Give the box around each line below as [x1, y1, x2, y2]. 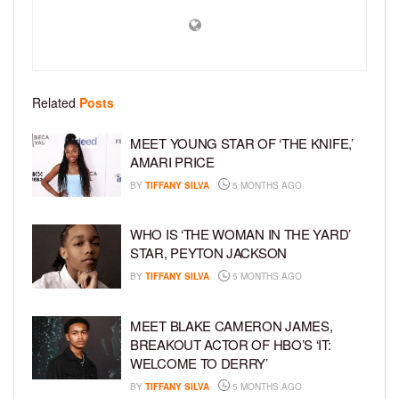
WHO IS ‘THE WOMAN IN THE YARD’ [130, 224, 351, 244]
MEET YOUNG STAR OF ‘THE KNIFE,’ [130, 133, 354, 152]
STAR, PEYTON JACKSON [130, 243, 287, 263]
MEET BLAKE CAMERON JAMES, [130, 315, 333, 335]
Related [32, 93, 76, 111]
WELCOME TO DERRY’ [130, 353, 268, 372]
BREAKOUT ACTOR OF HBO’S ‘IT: [130, 334, 331, 354]
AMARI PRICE [130, 151, 215, 171]
